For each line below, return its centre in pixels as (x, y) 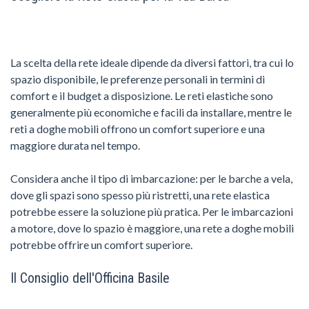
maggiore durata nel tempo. (75, 145)
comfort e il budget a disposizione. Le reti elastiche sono (142, 95)
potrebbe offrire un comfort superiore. (101, 244)
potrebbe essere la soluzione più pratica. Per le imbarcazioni (152, 211)
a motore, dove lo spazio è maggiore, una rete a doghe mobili (152, 228)
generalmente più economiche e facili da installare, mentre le (151, 112)
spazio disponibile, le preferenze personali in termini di (138, 79)
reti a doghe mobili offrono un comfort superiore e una (138, 128)
